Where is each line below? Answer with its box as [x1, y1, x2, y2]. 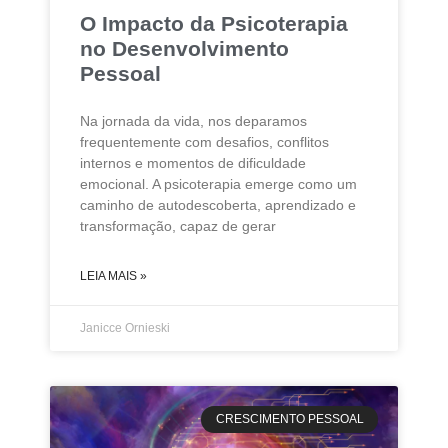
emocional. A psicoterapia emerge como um [80, 176, 357, 193]
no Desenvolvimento [80, 37, 289, 61]
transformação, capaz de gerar [80, 218, 276, 235]
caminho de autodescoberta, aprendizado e [80, 197, 356, 214]
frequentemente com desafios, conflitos [80, 134, 329, 151]
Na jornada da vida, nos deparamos [80, 113, 307, 130]
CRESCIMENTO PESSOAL [215, 412, 364, 427]
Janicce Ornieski [80, 321, 170, 336]
